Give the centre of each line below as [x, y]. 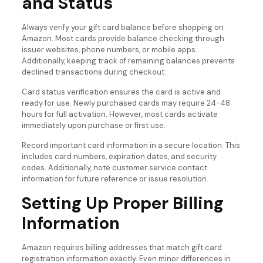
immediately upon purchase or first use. [93, 126]
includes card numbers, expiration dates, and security [119, 157]
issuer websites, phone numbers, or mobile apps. [109, 50]
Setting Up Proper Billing [122, 203]
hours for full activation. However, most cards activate [119, 114]
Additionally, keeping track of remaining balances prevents [128, 61]
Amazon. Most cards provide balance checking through [123, 39]
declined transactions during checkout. [94, 72]
